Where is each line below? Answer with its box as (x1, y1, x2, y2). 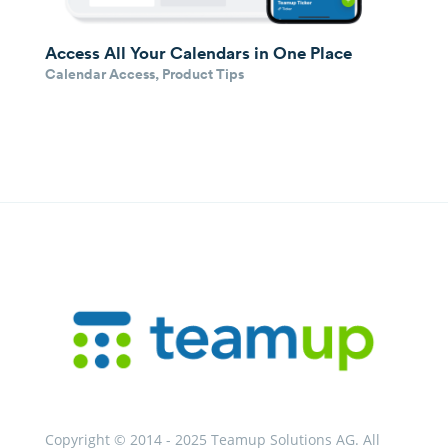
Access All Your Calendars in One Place (44, 42, 352, 64)
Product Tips (161, 64, 244, 84)
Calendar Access (44, 64, 155, 84)
